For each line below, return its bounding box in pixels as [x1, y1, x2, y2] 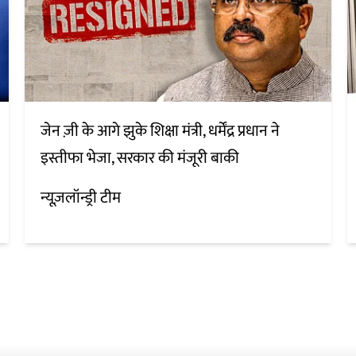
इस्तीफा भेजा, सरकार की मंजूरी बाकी [40, 145, 239, 172]
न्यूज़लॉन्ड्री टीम [40, 184, 121, 212]
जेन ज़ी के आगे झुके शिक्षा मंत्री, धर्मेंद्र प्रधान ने [40, 118, 280, 145]
